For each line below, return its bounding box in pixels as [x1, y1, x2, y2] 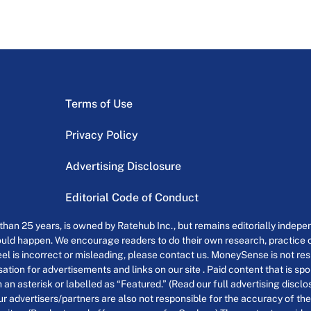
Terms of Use [65, 97, 133, 111]
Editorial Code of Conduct [65, 191, 199, 205]
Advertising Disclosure [65, 160, 181, 174]
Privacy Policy [65, 128, 138, 142]
